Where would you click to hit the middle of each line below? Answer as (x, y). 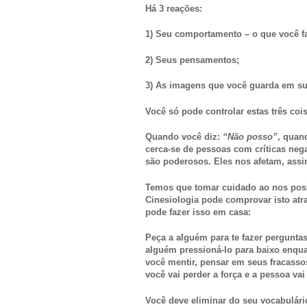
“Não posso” (250, 137)
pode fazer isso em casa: (198, 212)
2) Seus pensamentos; (192, 60)
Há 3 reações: (174, 8)
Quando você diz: (184, 137)
